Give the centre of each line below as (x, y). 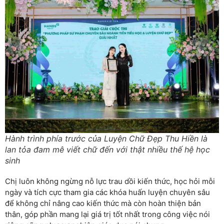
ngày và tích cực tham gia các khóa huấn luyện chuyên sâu (107, 192)
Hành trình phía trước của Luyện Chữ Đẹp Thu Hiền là (106, 139)
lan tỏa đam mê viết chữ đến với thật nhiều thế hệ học (107, 150)
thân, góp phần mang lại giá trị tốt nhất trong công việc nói (107, 214)
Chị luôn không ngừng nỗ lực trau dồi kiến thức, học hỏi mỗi (110, 181)
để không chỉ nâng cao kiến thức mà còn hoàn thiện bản (103, 203)
